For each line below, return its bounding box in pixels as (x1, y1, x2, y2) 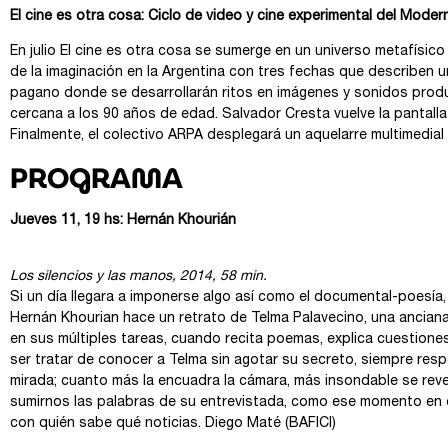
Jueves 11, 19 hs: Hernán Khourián (10, 213, 236, 228)
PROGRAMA (10, 155, 183, 200)
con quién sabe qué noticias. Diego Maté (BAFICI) (10, 417, 336, 432)
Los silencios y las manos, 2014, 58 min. (10, 270, 267, 285)
